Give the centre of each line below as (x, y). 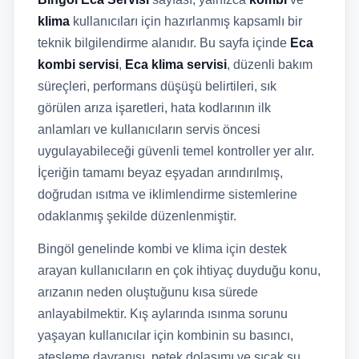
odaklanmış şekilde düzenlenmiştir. (137, 216)
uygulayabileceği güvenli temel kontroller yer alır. (176, 151)
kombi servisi (78, 65)
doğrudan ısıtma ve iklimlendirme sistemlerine (167, 194)
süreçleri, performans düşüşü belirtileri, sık (157, 86)
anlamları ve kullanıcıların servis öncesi (149, 129)
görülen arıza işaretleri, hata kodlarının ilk (154, 108)
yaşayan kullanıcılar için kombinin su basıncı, (165, 335)
